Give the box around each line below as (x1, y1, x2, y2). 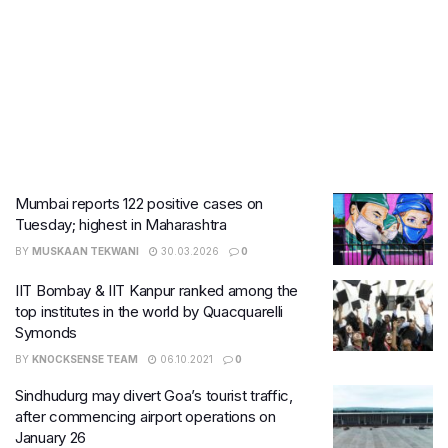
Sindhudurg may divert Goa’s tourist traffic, (15, 385, 293, 405)
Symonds (15, 322, 77, 342)
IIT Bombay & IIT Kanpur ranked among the (15, 280, 298, 300)
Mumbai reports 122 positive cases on (15, 194, 264, 213)
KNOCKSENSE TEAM (32, 352, 138, 365)
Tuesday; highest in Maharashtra (15, 215, 227, 234)
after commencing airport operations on (15, 406, 276, 426)
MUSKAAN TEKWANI (32, 245, 139, 257)
